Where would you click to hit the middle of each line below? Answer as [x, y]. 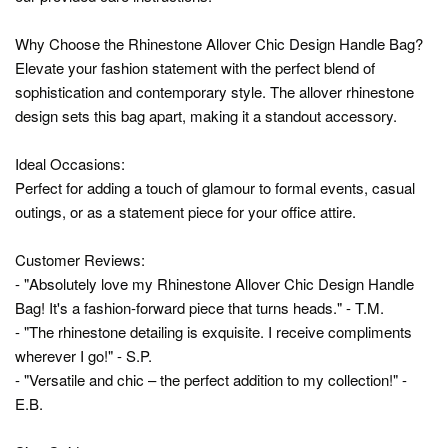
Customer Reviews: [80, 259]
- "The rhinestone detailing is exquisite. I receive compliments [213, 331]
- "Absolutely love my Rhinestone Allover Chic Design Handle [214, 283]
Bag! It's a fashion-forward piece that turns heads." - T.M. [199, 307]
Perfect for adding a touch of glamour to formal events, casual [215, 187]
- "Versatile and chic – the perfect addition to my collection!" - [211, 379]
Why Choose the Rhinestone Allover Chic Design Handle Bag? [219, 43]
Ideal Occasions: [70, 163]
